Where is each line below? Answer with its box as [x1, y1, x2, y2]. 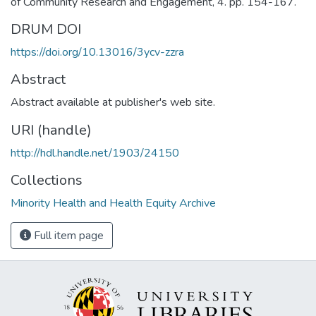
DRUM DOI [11, 19, 81, 39]
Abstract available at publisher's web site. [11, 94, 215, 110]
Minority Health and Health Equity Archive [11, 195, 216, 211]
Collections [11, 170, 83, 190]
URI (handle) [11, 120, 92, 140]
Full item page [31, 227, 104, 243]
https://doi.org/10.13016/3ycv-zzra [11, 44, 184, 60]
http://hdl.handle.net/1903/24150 [11, 145, 179, 161]
